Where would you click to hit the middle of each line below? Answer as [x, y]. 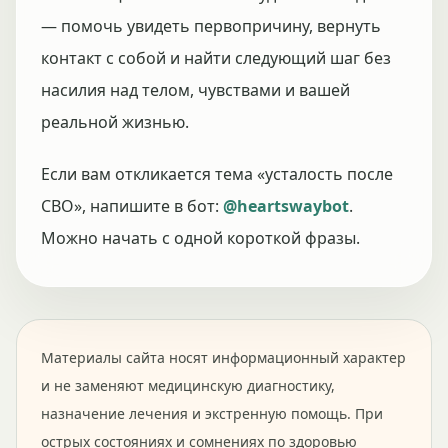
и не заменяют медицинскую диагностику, [188, 385]
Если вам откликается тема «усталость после [217, 174]
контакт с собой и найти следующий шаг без [216, 58]
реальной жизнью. [115, 122]
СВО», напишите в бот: [132, 206]
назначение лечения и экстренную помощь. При [212, 413]
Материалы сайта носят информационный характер [223, 357]
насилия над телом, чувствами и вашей [195, 90]
